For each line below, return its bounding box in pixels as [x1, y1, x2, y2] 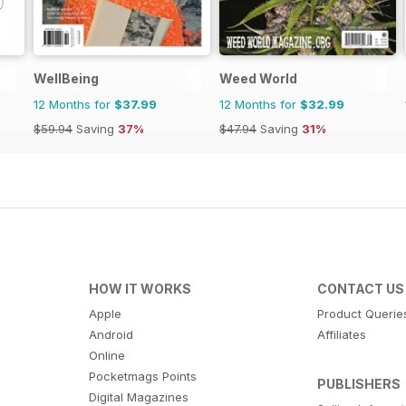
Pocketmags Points [88, 368, 197, 383]
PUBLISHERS [317, 375, 401, 391]
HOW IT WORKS [88, 280, 191, 296]
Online [88, 347, 125, 362]
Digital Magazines [88, 389, 188, 404]
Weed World [219, 70, 297, 86]
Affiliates [317, 326, 367, 342]
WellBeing [34, 70, 99, 86]
